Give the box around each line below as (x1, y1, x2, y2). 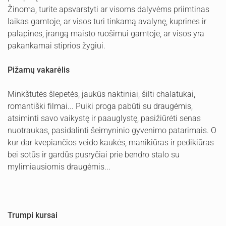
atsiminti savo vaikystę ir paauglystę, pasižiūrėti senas (8, 114, 201, 123)
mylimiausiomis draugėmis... (8, 162, 110, 172)
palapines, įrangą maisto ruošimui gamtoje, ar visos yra (8, 29, 204, 38)
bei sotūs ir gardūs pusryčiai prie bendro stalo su (8, 150, 180, 159)
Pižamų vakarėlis (8, 65, 70, 75)
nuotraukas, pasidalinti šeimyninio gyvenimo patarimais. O (8, 126, 216, 135)
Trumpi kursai (8, 210, 58, 220)
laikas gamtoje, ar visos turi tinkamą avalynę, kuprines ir (8, 17, 206, 26)
